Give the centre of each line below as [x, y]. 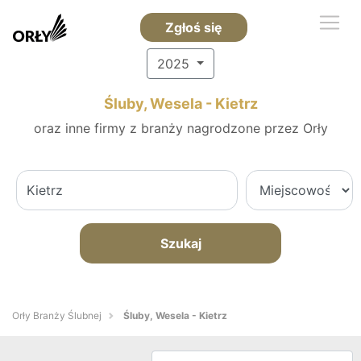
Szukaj [180, 243]
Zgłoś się [193, 27]
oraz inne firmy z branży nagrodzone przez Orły [180, 128]
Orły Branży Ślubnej [57, 315]
